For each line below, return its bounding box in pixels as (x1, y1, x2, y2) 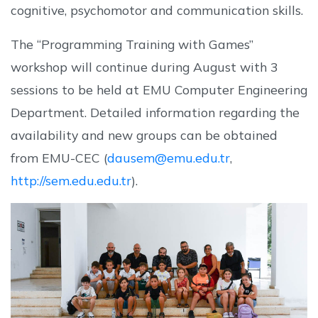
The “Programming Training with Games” (11, 35, 253, 52)
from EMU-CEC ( (11, 149, 107, 165)
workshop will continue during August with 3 (11, 58, 278, 75)
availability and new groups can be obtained (11, 126, 278, 143)
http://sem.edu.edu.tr (11, 172, 131, 188)
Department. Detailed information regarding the (11, 104, 300, 120)
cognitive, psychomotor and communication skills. (11, 1, 303, 18)
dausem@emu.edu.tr (107, 149, 230, 165)
